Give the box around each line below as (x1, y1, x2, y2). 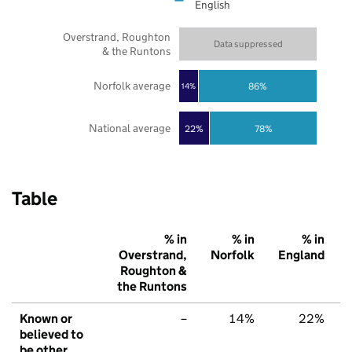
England (278, 247, 324, 263)
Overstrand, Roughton (62, 29, 170, 44)
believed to (20, 327, 83, 343)
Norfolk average (93, 79, 170, 93)
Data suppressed (213, 38, 283, 50)
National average (88, 121, 170, 136)
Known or (20, 311, 72, 327)
